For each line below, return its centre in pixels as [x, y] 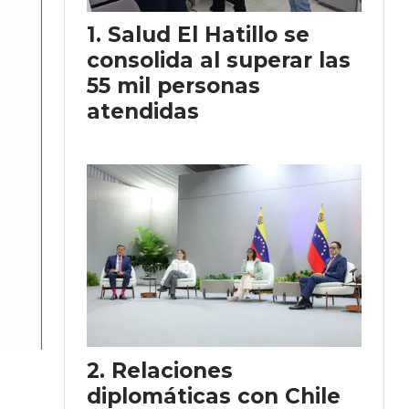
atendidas [143, 112]
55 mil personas [173, 86]
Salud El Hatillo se [209, 35]
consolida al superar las [219, 61]
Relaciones [172, 371]
